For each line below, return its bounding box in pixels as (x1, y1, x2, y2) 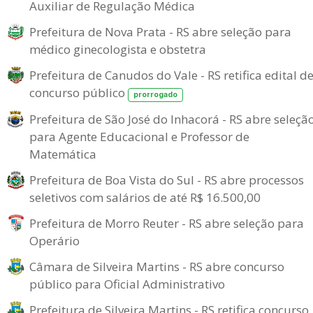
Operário (29, 232, 80, 249)
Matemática (29, 145, 96, 162)
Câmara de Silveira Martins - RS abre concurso (29, 258, 284, 275)
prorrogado (133, 90, 177, 99)
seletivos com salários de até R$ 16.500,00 (29, 189, 261, 205)
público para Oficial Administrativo (29, 275, 225, 292)
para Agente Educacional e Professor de (29, 128, 249, 145)
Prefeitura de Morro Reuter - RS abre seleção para (29, 214, 304, 231)
